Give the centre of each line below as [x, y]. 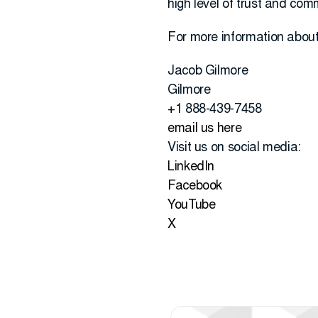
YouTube [192, 206]
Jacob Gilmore [208, 72]
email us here [205, 129]
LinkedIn [191, 168]
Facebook [195, 187]
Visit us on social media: [234, 148]
